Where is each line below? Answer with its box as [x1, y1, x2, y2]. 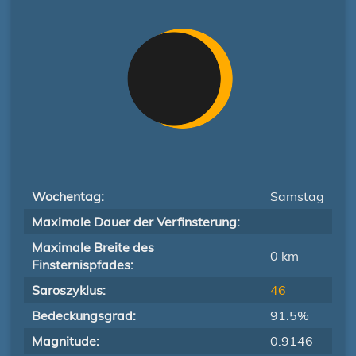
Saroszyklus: [32, 282, 106, 298]
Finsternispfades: [32, 257, 133, 273]
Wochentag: [32, 188, 104, 204]
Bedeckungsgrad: [32, 308, 136, 323]
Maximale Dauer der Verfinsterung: [32, 214, 240, 230]
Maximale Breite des [32, 239, 154, 255]
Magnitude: [32, 333, 99, 349]
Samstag [270, 188, 324, 204]
